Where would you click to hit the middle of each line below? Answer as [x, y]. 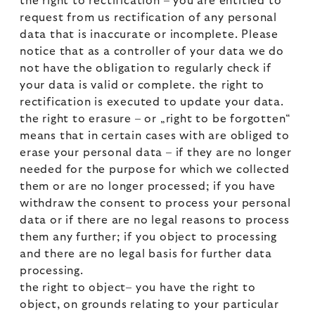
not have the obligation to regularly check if [146, 68]
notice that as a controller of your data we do [152, 51]
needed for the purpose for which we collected [155, 169]
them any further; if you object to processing [148, 237]
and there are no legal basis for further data [146, 254]
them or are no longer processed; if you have [148, 186]
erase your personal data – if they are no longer [156, 153]
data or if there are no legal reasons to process [155, 220]
